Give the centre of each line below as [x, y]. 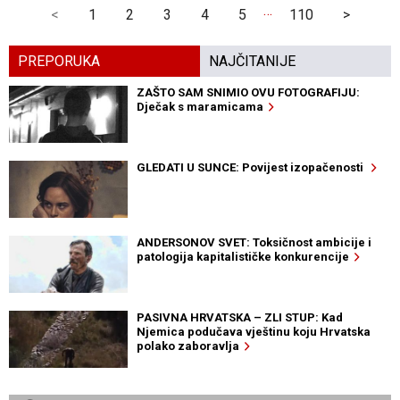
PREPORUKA [59, 62]
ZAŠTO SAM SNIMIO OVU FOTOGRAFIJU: [248, 93]
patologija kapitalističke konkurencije [245, 257]
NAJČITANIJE [252, 62]
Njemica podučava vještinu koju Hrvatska [253, 332]
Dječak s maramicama [202, 107]
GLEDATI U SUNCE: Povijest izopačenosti [254, 168]
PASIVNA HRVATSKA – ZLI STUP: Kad [239, 318]
